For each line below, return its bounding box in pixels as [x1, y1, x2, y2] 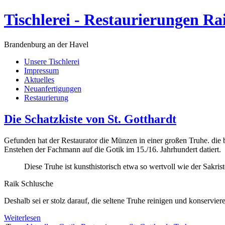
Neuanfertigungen [24, 84, 81, 93]
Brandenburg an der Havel [4, 40, 88, 49]
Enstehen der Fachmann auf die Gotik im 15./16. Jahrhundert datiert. [4, 145, 221, 154]
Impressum [24, 66, 59, 75]
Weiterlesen [4, 213, 41, 222]
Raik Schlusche [4, 179, 53, 188]
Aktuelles [24, 75, 54, 84]
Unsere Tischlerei [24, 57, 79, 66]
